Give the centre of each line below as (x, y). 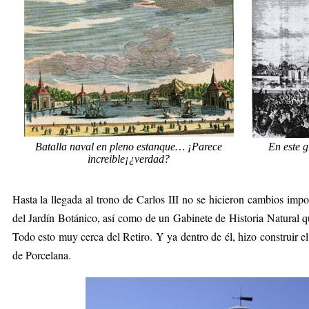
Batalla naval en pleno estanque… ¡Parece (129, 147)
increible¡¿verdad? (129, 159)
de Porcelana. (41, 255)
